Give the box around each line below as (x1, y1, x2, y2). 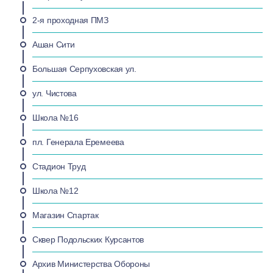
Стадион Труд (32, 161, 86, 172)
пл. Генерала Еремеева (32, 137, 124, 147)
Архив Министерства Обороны (32, 259, 151, 269)
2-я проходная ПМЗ (32, 15, 108, 26)
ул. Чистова (32, 88, 77, 99)
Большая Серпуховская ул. (32, 64, 136, 74)
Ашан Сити (32, 40, 75, 50)
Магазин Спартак (32, 210, 99, 221)
